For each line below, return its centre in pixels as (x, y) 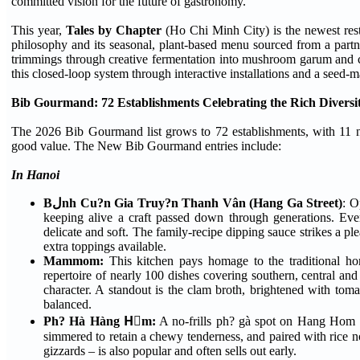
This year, (39, 31)
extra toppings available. (105, 247)
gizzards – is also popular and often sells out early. (170, 351)
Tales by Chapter (113, 31)
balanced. (67, 305)
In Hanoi (35, 175)
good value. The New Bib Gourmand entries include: (146, 146)
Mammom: (74, 261)
